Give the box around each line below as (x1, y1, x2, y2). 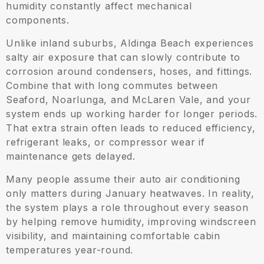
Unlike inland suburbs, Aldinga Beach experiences (6, 37, 254, 49)
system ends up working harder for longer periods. (6, 108, 258, 120)
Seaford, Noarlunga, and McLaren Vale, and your (6, 94, 251, 106)
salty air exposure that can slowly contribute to (6, 51, 240, 64)
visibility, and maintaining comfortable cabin (6, 230, 220, 242)
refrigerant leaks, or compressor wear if (6, 136, 205, 148)
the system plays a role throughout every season (6, 202, 249, 214)
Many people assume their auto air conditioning (6, 173, 240, 186)
